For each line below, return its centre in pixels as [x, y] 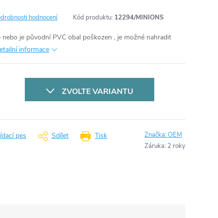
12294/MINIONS [139, 18]
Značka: [156, 135]
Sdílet [60, 136]
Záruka [154, 146]
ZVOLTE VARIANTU [97, 91]
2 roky [176, 146]
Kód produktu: [93, 18]
